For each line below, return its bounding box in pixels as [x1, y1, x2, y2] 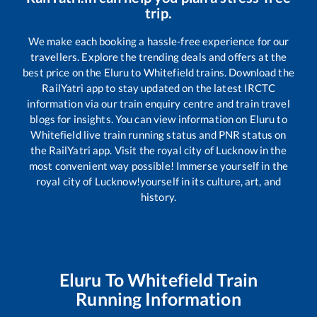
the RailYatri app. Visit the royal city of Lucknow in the [30, 144, 287, 157]
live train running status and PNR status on [81, 128, 287, 142]
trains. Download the [194, 66, 294, 79]
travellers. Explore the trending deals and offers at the [30, 50, 287, 64]
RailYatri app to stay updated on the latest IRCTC [42, 81, 275, 95]
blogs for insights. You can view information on [30, 113, 250, 126]
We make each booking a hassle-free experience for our [28, 35, 289, 48]
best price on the [23, 66, 104, 79]
